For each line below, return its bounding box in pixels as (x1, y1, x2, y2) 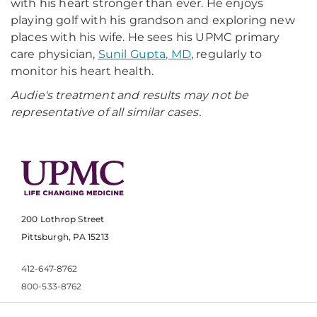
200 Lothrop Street (21, 214, 105, 225)
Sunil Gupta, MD (98, 47, 191, 61)
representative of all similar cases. (11, 105, 201, 119)
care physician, (11, 47, 98, 61)
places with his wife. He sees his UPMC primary (11, 30, 280, 44)
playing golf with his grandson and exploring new (11, 13, 295, 27)
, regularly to (190, 47, 263, 61)
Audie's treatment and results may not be (11, 88, 249, 102)
